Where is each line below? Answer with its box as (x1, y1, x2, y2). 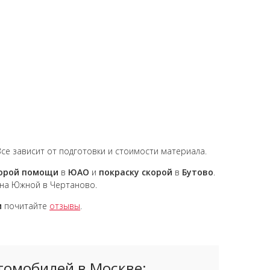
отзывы (49, 200, 81, 212)
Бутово (180, 166, 214, 178)
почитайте (2, 200, 50, 212)
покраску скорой (99, 166, 173, 178)
